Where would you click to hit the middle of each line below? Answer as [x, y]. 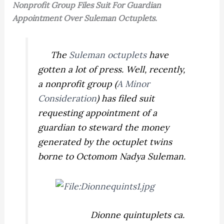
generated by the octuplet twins [105, 142]
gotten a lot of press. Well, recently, [112, 69]
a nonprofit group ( [78, 84]
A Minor [134, 84]
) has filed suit [126, 98]
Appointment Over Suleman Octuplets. [84, 18]
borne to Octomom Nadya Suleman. [112, 156]
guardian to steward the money [104, 127]
